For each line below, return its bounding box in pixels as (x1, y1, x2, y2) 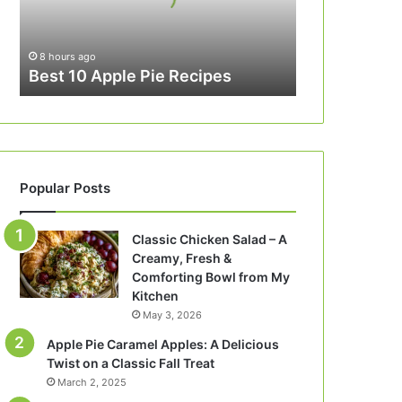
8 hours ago (39, 50, 97, 63)
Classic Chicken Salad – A (132, 232, 288, 247)
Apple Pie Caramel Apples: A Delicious (47, 336, 280, 352)
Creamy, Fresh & (132, 250, 232, 266)
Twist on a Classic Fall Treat (47, 355, 215, 371)
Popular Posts (20, 179, 111, 197)
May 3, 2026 (143, 309, 203, 321)
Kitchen (132, 288, 179, 303)
